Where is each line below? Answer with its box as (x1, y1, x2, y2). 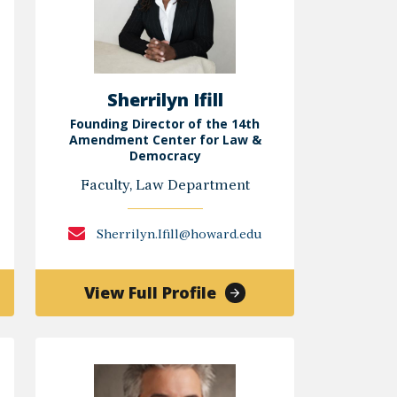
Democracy (128, 147, 201, 165)
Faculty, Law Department (80, 179, 250, 194)
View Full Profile (83, 281, 216, 303)
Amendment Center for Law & (68, 131, 261, 149)
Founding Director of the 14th (70, 115, 261, 133)
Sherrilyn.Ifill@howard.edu (94, 229, 262, 243)
